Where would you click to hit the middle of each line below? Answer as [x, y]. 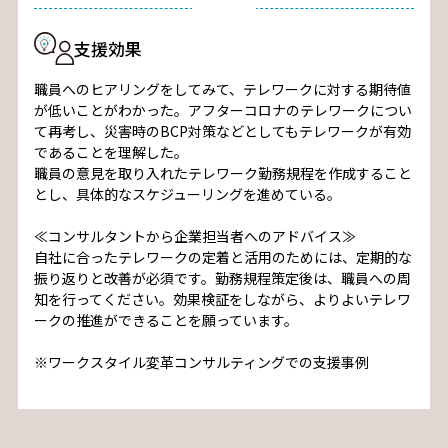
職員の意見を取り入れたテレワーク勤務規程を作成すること [222, 172]
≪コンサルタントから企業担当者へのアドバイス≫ [194, 235]
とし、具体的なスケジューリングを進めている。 [187, 193]
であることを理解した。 [110, 151]
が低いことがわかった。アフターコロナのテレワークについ [222, 109]
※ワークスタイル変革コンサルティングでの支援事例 [201, 361]
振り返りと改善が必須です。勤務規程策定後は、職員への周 [222, 277]
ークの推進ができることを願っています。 [165, 319]
